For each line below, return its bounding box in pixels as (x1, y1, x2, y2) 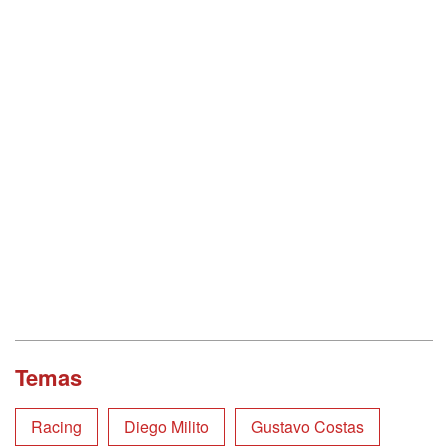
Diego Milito (124, 414, 209, 438)
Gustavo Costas (251, 414, 364, 438)
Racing (31, 414, 82, 438)
